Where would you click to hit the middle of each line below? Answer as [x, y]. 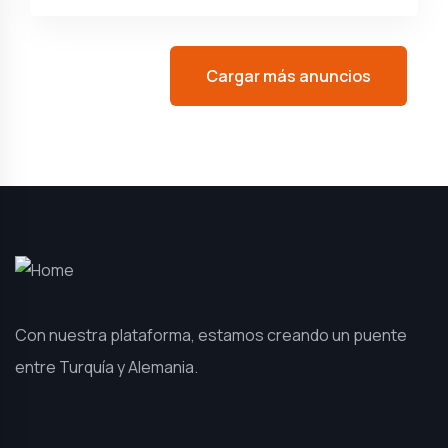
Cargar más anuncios [289, 76]
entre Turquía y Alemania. [106, 367]
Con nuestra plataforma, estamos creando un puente [211, 335]
